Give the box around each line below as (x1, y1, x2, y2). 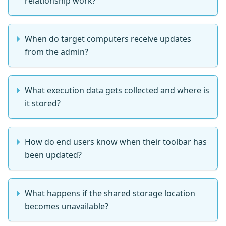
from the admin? (25, 46, 88, 58)
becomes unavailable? (25, 201, 108, 212)
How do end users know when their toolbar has (25, 136, 207, 148)
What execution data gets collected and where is (25, 85, 209, 96)
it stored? (25, 98, 61, 109)
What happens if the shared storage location (25, 188, 195, 199)
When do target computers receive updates (25, 33, 191, 45)
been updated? (25, 149, 82, 161)
